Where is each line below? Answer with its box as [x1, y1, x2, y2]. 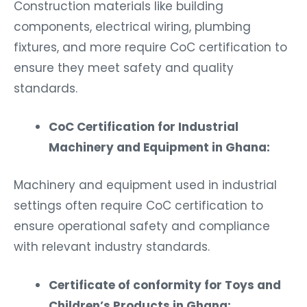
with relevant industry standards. [14, 238, 210, 256]
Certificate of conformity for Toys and [49, 277, 281, 294]
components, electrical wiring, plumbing [14, 18, 251, 35]
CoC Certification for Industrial [49, 118, 238, 135]
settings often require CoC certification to [14, 197, 263, 214]
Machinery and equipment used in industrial [14, 177, 277, 194]
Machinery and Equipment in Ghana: [49, 138, 270, 156]
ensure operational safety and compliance [14, 218, 270, 235]
